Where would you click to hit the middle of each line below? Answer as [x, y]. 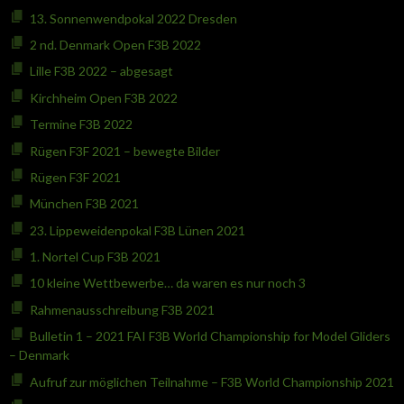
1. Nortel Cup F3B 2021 [95, 257]
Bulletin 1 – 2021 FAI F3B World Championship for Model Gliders [210, 336]
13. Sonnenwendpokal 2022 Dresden [133, 18]
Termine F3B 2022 [81, 124]
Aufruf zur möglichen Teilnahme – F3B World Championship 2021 [211, 381]
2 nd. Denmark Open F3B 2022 [115, 44]
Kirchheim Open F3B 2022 [103, 97]
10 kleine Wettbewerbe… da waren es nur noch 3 [167, 283]
